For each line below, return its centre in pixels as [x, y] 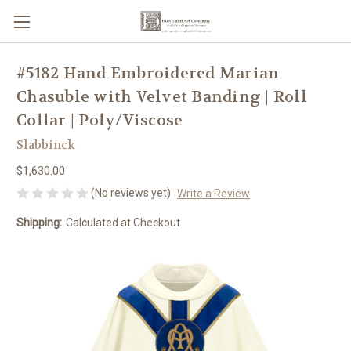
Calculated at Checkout [123, 222]
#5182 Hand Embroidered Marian [148, 74]
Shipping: [39, 222]
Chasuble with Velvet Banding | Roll [162, 97]
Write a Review [213, 193]
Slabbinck [46, 145]
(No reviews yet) [131, 192]
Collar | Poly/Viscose [100, 121]
